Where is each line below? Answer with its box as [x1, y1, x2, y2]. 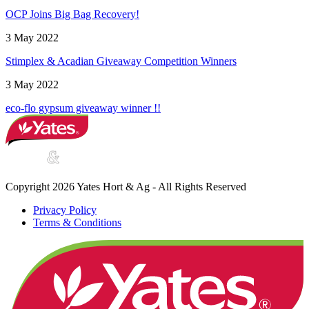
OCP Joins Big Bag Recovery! [6, 8, 139, 21]
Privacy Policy [33, 203, 97, 216]
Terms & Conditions [33, 216, 121, 228]
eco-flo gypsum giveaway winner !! [6, 102, 161, 114]
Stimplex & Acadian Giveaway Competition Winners [6, 55, 237, 68]
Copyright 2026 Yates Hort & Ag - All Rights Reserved [6, 180, 246, 192]
